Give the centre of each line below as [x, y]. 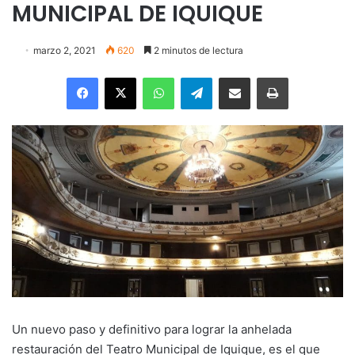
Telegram [234, 76]
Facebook [122, 76]
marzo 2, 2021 [65, 50]
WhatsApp [199, 76]
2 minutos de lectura [197, 50]
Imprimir [307, 76]
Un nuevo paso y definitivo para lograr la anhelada [152, 329]
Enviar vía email [262, 76]
